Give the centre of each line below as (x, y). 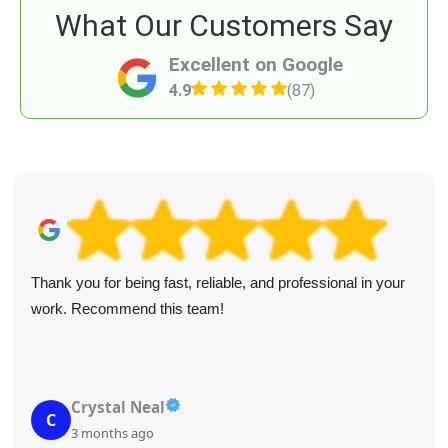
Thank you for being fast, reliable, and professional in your (218, 283)
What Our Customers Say (224, 26)
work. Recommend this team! (127, 309)
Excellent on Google (256, 65)
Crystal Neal (118, 407)
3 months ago (112, 433)
